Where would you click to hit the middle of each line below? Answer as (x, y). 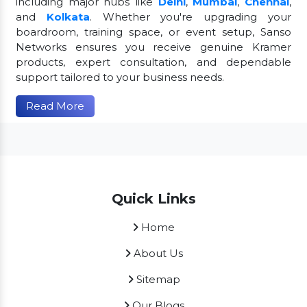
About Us (157, 254)
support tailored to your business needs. (120, 77)
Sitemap (157, 280)
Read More (55, 106)
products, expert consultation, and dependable (153, 62)
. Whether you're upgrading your (191, 17)
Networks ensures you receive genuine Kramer (153, 47)
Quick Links (153, 199)
